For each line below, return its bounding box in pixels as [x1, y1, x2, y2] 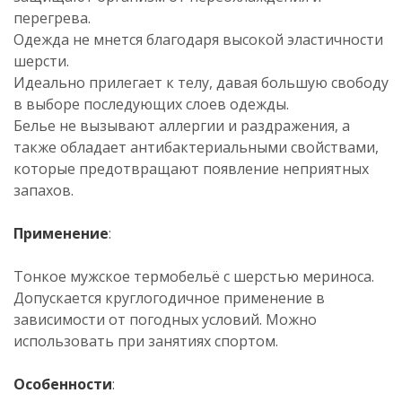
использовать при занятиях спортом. [13, 331, 278, 351]
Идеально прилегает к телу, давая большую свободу [13, 73, 389, 92]
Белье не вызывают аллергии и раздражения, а [13, 116, 350, 135]
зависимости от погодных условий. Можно [13, 310, 317, 329]
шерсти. [13, 51, 69, 71]
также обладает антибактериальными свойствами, [13, 137, 379, 157]
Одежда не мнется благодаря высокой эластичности [13, 30, 383, 49]
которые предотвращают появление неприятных [13, 159, 369, 179]
